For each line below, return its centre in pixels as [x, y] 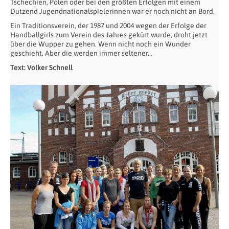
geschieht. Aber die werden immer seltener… [81, 53]
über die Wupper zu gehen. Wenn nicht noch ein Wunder [100, 44]
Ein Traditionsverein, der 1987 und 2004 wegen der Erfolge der [108, 25]
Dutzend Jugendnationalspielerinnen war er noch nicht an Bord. [112, 11]
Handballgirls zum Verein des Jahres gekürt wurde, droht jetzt [109, 35]
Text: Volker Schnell [41, 67]
